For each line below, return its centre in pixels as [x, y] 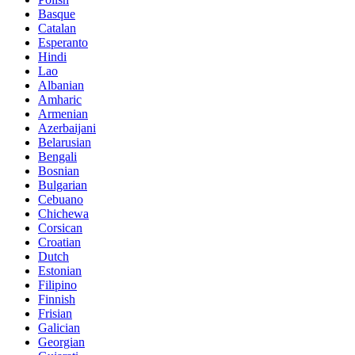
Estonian [60, 271]
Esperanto [63, 43]
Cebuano [61, 200]
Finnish [57, 300]
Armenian [63, 114]
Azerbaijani [67, 128]
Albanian [61, 86]
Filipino [57, 285]
